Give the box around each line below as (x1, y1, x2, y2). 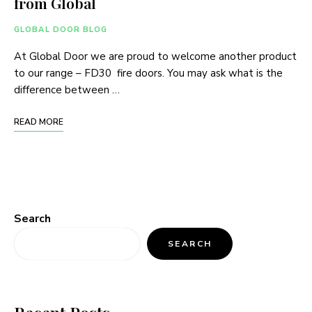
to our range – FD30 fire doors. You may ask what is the (14, 66, 283, 81)
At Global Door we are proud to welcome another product (14, 49, 297, 64)
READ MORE (14, 116, 63, 128)
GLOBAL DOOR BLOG (14, 24, 108, 36)
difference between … (14, 83, 120, 97)
